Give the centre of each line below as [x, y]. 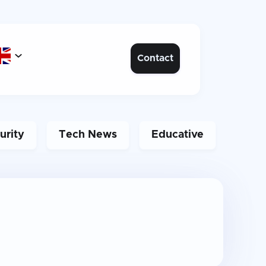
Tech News [88, 135]
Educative [177, 135]
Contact [155, 58]
